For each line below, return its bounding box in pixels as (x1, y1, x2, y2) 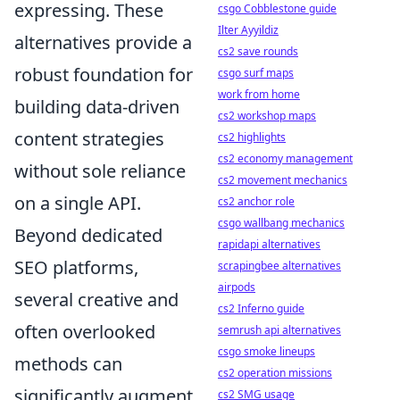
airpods (218, 279, 255, 295)
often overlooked (14, 319, 155, 344)
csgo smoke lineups (218, 344, 315, 359)
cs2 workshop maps (218, 108, 316, 123)
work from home (218, 87, 300, 102)
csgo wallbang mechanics (218, 215, 345, 230)
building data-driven (14, 94, 179, 119)
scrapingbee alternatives (218, 258, 341, 273)
